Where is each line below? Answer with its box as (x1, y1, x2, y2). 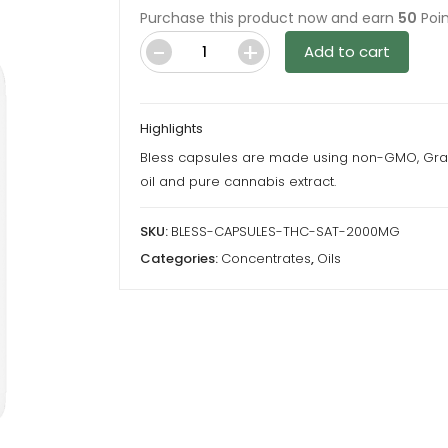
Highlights (140, 119, 203, 138)
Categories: (140, 249, 221, 268)
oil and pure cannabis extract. (140, 172, 336, 191)
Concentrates (221, 249, 311, 268)
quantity (203, 235, 263, 256)
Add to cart (304, 41, 390, 62)
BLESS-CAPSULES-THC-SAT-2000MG (171, 222, 400, 241)
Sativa (203, 131, 247, 152)
